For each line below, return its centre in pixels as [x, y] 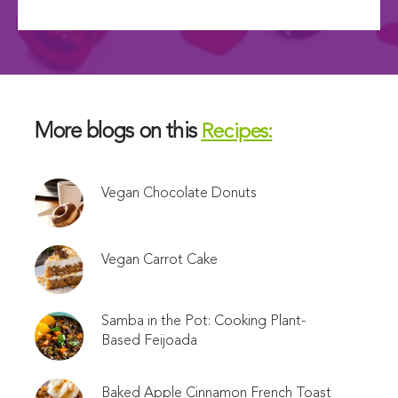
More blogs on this [118, 132]
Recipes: [237, 133]
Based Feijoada [149, 341]
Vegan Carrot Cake [159, 260]
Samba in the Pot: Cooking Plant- [203, 322]
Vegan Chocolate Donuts [179, 194]
